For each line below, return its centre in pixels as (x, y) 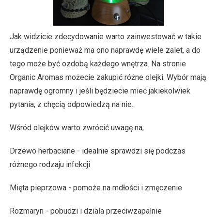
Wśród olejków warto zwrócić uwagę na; (77, 128)
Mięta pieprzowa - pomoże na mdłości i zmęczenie (96, 188)
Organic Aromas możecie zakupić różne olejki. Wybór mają (108, 77)
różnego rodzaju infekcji (50, 164)
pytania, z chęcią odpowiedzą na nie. (72, 104)
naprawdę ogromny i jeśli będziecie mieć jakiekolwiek (100, 91)
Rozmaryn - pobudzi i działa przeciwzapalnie (86, 211)
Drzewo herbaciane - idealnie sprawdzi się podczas (98, 151)
